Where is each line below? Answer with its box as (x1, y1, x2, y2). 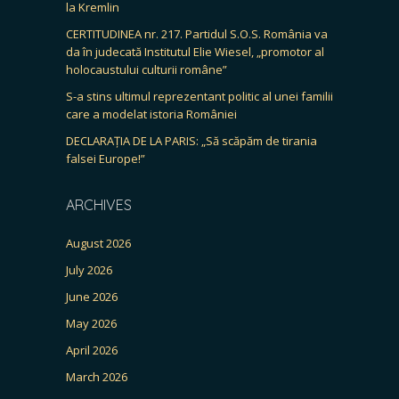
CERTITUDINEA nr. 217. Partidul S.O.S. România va (66, 25, 328, 42)
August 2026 (66, 234, 131, 251)
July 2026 (66, 261, 112, 278)
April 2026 (66, 341, 118, 358)
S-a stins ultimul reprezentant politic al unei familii (66, 87, 333, 104)
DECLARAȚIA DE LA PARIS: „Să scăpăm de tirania (66, 132, 317, 149)
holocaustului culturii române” (66, 61, 227, 77)
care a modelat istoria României (66, 105, 237, 122)
